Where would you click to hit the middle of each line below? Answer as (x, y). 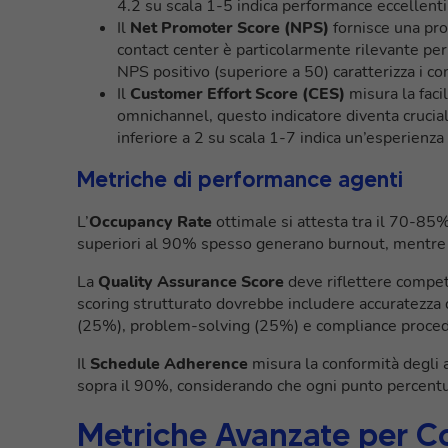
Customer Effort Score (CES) (237, 93)
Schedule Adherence (169, 363)
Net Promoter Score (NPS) (229, 27)
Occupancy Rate (150, 221)
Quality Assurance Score (191, 281)
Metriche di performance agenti (240, 179)
